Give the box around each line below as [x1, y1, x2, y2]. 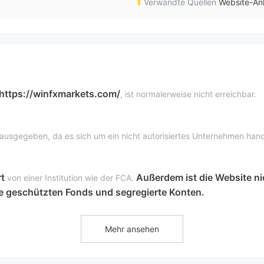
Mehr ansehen [105, 224, 159, 235]
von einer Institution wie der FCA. [5, 173, 134, 183]
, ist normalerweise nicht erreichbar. [120, 89, 256, 100]
